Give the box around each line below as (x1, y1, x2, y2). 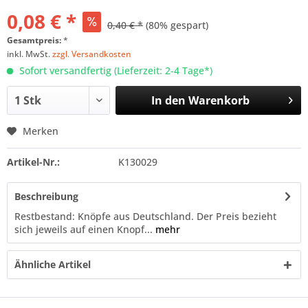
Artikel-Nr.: (7, 155, 60, 168)
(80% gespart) (146, 19, 208, 32)
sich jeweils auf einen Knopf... (14, 223, 153, 236)
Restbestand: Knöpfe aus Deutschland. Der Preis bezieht (14, 210, 276, 223)
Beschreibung (14, 190, 78, 203)
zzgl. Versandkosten (52, 48, 131, 60)
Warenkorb (188, 93, 250, 108)
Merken (23, 124, 58, 137)
